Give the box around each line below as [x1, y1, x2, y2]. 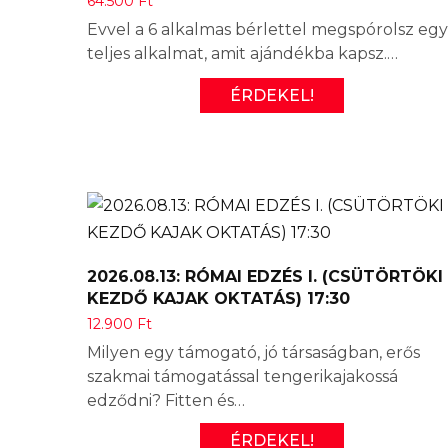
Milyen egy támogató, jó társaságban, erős [87, 342, 420, 362]
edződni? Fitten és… [87, 390, 245, 410]
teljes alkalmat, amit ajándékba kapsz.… [87, 44, 398, 64]
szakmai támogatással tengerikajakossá [87, 366, 398, 386]
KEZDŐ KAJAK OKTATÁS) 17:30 [87, 288, 350, 308]
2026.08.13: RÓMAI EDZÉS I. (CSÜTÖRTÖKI [87, 266, 443, 286]
